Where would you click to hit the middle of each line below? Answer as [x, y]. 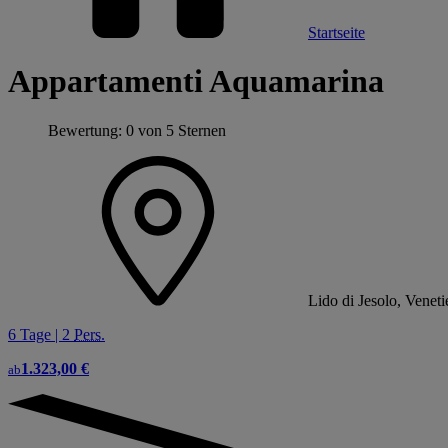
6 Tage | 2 [41, 334]
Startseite [336, 32]
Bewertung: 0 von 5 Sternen [137, 130]
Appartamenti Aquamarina [196, 81]
